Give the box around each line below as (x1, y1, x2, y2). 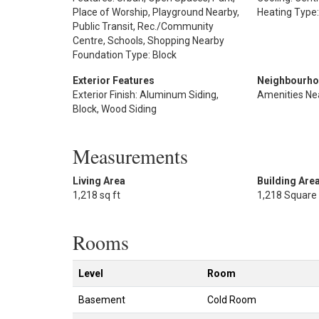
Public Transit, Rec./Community (73, 20, 214, 32)
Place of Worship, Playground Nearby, (73, 6, 239, 18)
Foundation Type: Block (73, 48, 177, 61)
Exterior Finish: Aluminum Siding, (73, 88, 219, 100)
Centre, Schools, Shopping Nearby (73, 34, 224, 46)
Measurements (73, 142, 188, 169)
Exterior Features (73, 74, 155, 86)
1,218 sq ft (73, 189, 120, 201)
